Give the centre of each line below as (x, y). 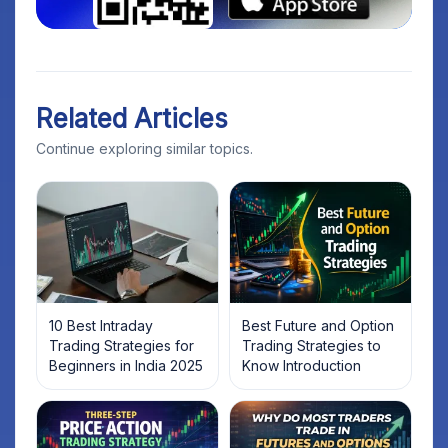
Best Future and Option (318, 325)
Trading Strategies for (121, 345)
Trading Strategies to (311, 345)
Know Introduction (301, 365)
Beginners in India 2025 (126, 365)
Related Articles (132, 118)
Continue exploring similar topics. (144, 148)
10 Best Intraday (101, 325)
